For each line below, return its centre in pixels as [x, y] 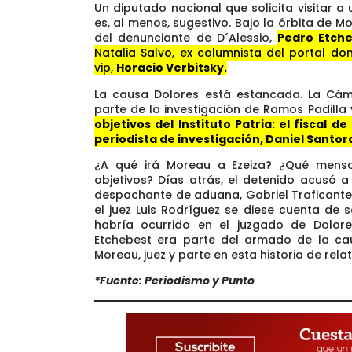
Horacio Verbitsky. [172, 68]
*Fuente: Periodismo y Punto [174, 281]
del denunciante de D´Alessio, [186, 38]
